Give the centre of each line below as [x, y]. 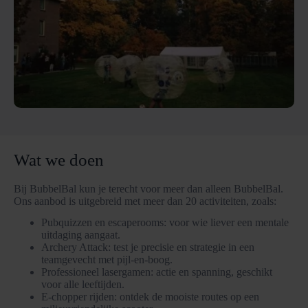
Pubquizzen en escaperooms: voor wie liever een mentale [165, 222]
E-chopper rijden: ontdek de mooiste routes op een [150, 296]
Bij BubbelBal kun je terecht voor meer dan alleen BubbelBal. [148, 189]
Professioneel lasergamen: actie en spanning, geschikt [157, 272]
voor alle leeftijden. [83, 284]
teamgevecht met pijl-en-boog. [107, 259]
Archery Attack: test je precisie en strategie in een [148, 247]
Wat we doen [59, 159]
